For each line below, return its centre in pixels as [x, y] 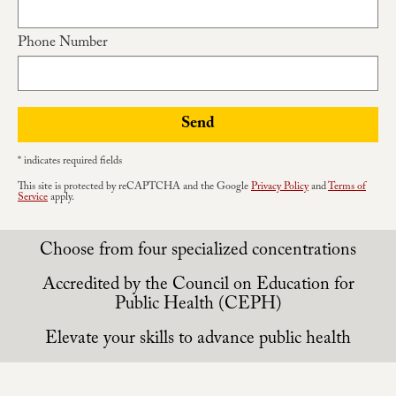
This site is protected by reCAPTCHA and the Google [134, 188]
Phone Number [63, 44]
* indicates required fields [70, 162]
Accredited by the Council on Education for [198, 287]
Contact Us [198, 70]
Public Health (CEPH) [198, 306]
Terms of [347, 188]
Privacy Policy [280, 188]
